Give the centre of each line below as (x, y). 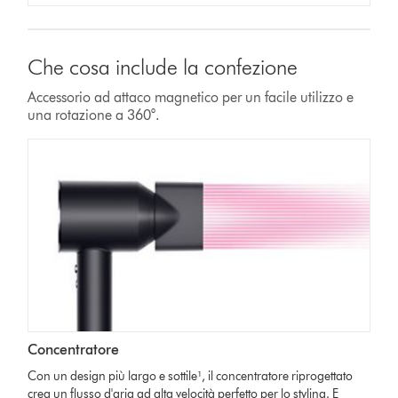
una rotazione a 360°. (94, 115)
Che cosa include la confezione (163, 68)
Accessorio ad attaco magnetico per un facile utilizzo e (191, 98)
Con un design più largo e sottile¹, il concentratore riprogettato (191, 376)
